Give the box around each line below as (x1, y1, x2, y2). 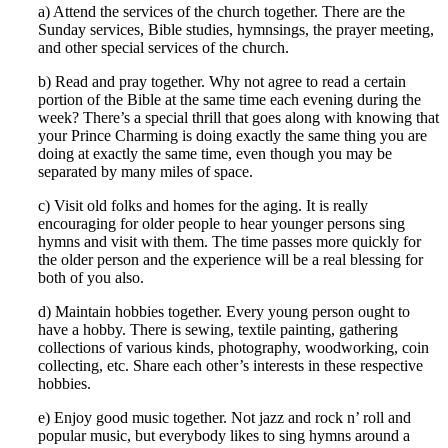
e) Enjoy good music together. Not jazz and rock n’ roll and (38, 408, 411, 426)
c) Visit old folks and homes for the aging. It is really (38, 196, 368, 214)
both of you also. (38, 268, 144, 286)
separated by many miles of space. (38, 162, 253, 180)
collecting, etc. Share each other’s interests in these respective (38, 356, 423, 374)
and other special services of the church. (38, 38, 289, 56)
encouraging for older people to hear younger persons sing (38, 214, 405, 232)
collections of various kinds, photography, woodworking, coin (38, 338, 429, 356)
